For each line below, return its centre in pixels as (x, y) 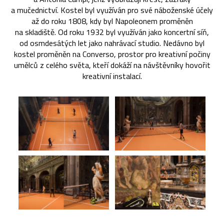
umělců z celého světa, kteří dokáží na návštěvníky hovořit (112, 65)
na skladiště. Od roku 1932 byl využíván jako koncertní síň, (112, 32)
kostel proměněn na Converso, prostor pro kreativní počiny (112, 54)
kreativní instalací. (112, 76)
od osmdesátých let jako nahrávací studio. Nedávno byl (112, 43)
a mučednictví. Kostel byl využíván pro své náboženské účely (112, 10)
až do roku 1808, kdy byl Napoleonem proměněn (112, 21)
